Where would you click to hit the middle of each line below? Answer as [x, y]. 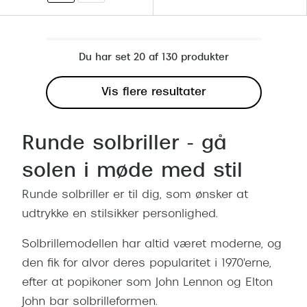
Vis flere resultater [153, 93]
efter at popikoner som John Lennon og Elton [147, 283]
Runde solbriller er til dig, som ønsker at [135, 196]
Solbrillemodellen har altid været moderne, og [152, 245]
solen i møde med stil [132, 172]
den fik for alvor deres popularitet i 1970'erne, [147, 264]
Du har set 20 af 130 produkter [153, 58]
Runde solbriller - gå [124, 145]
